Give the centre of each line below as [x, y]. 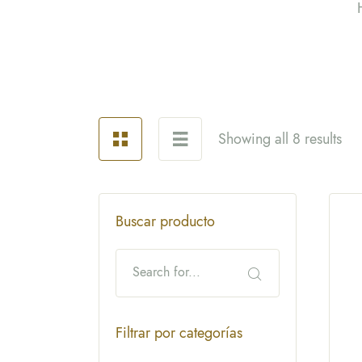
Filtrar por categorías [179, 333]
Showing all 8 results [280, 139]
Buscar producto [165, 222]
